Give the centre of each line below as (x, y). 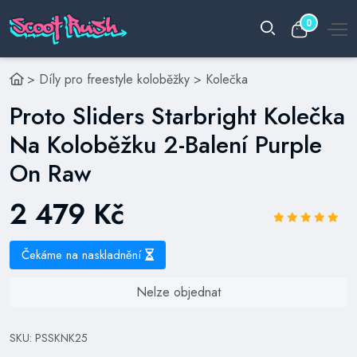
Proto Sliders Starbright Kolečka (177, 116)
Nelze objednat (178, 292)
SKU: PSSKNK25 (49, 338)
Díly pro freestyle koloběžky (114, 79)
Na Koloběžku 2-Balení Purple (166, 145)
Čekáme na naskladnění (83, 255)
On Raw (50, 173)
